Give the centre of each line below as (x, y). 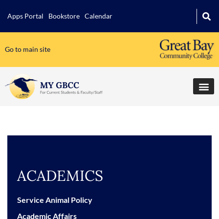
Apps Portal (25, 16)
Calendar (99, 16)
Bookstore (64, 16)
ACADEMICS (60, 175)
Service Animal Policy (55, 199)
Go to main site (28, 49)
